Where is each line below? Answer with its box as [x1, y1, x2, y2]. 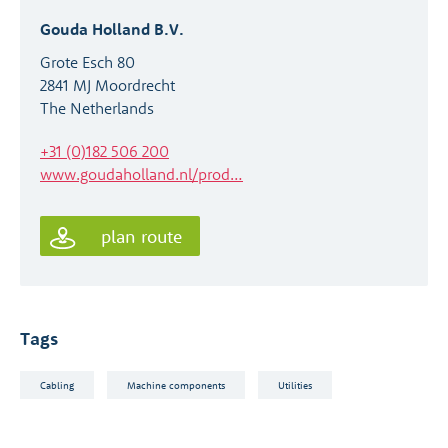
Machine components [127, 378, 225, 392]
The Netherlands [40, 98, 154, 118]
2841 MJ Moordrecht [40, 75, 175, 95]
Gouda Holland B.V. [40, 19, 184, 39]
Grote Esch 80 [40, 52, 135, 72]
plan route [96, 224, 182, 248]
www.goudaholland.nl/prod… [40, 164, 243, 184]
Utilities [278, 378, 312, 392]
